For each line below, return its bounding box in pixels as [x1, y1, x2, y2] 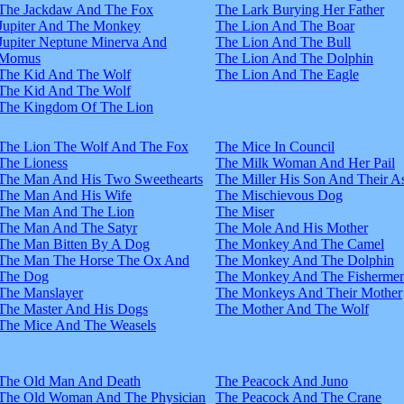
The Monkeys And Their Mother [216, 284, 402, 300]
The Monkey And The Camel [216, 235, 384, 252]
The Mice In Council [216, 138, 335, 154]
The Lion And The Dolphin [216, 50, 373, 66]
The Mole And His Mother [216, 219, 368, 235]
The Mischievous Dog [216, 187, 343, 203]
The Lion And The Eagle [216, 66, 359, 82]
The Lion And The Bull [216, 33, 351, 50]
